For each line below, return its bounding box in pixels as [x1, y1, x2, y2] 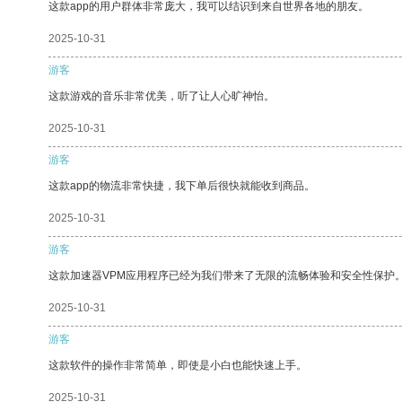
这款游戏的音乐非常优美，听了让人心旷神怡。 [48, 89, 275, 102]
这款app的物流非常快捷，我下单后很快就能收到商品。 [48, 179, 315, 192]
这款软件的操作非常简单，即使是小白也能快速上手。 [48, 358, 307, 371]
